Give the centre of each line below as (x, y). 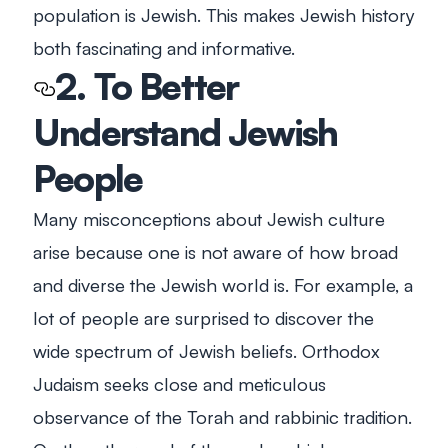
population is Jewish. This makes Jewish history (224, 15)
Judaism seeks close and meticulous (179, 384)
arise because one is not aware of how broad (215, 252)
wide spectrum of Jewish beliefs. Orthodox (206, 351)
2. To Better (147, 87)
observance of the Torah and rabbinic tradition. (222, 417)
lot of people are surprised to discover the (203, 318)
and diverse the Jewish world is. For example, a (223, 285)
